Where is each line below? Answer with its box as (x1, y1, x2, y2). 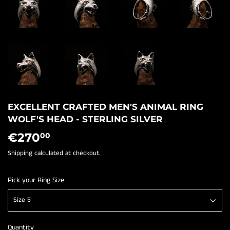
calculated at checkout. (32, 148, 100, 159)
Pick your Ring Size (8, 175, 64, 186)
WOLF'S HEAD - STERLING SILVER (8, 113, 163, 125)
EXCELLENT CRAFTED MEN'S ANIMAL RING (8, 101, 203, 112)
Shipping (8, 148, 32, 159)
